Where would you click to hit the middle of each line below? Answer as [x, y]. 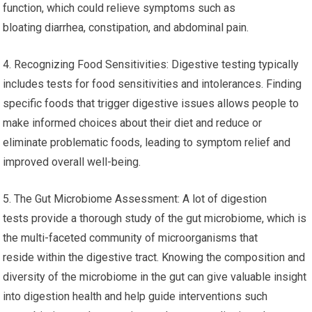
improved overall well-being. [72, 162]
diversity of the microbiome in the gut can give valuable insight [155, 277]
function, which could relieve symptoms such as [119, 8]
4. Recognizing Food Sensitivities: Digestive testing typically [151, 65]
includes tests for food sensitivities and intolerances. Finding [153, 84]
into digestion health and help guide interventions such [135, 297]
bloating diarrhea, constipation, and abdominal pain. [126, 28]
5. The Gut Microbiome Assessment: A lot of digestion [135, 199]
